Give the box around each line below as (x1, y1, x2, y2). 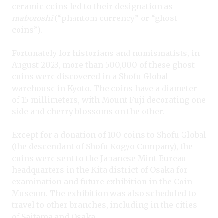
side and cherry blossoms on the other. (12, 106, 166, 116)
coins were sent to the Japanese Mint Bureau (12, 153, 186, 163)
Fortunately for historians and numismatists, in (12, 48, 200, 58)
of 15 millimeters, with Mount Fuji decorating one (12, 94, 206, 105)
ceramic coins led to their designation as (12, 1, 173, 11)
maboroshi (12, 13, 54, 23)
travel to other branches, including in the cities (12, 200, 197, 210)
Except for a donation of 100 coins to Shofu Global (12, 129, 206, 140)
